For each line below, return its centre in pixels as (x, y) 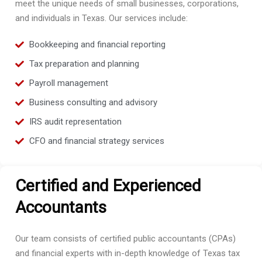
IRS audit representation (75, 122)
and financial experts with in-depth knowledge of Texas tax (127, 253)
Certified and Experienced (108, 186)
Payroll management (68, 83)
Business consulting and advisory (93, 102)
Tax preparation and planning (84, 64)
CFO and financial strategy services (96, 141)
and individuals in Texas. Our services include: (101, 18)
